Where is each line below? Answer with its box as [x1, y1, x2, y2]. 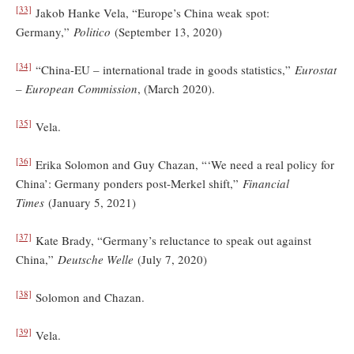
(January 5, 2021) [48, 194, 136, 210]
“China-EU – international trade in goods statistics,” [32, 61, 295, 77]
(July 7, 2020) [137, 250, 207, 267]
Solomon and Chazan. [32, 288, 145, 305]
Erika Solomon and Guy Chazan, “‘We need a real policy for [32, 156, 334, 172]
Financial [243, 175, 289, 191]
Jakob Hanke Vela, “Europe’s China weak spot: [32, 4, 269, 21]
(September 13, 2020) [111, 23, 222, 40]
